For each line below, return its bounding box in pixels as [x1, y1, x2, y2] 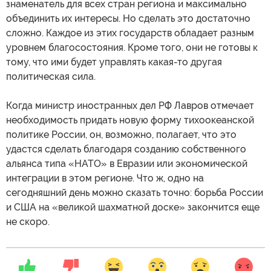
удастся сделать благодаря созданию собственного [6, 143, 246, 155]
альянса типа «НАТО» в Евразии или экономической [6, 157, 247, 169]
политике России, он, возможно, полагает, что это [6, 128, 237, 140]
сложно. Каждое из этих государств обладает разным [6, 27, 254, 39]
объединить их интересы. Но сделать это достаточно [6, 12, 250, 24]
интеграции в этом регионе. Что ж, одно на [6, 172, 204, 184]
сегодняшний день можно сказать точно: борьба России [6, 186, 263, 198]
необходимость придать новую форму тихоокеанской [6, 114, 254, 126]
